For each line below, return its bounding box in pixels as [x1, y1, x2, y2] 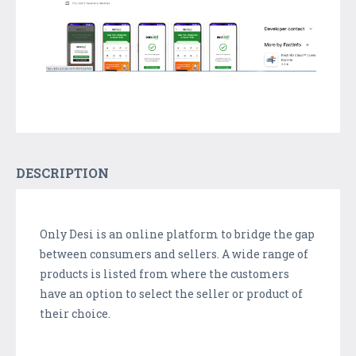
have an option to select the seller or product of [40, 285, 303, 301]
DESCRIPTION [16, 164, 109, 181]
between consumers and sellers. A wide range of [40, 246, 308, 261]
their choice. [40, 305, 110, 321]
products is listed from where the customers [40, 265, 289, 281]
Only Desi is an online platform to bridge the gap [40, 226, 315, 242]
